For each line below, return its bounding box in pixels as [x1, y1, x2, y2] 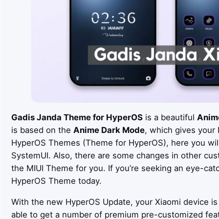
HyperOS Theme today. [11, 175, 102, 186]
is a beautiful [142, 112, 197, 122]
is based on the [11, 125, 73, 135]
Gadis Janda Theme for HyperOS [11, 112, 143, 122]
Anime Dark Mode [73, 125, 145, 135]
